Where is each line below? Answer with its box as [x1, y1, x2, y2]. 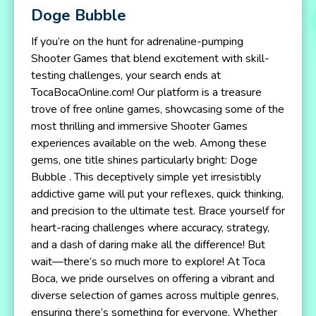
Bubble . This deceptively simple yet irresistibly [31, 169, 261, 185]
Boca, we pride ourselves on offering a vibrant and [31, 271, 274, 286]
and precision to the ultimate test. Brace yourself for [31, 203, 285, 219]
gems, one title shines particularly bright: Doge [31, 152, 257, 168]
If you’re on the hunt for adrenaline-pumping [31, 34, 243, 49]
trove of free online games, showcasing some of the [31, 102, 284, 117]
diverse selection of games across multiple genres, [31, 288, 279, 303]
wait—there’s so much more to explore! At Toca [31, 254, 265, 269]
